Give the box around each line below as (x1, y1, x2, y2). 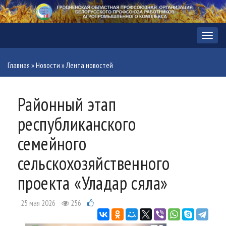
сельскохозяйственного (18, 151, 170, 176)
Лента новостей (66, 61, 113, 71)
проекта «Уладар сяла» (18, 171, 168, 195)
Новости (36, 61, 60, 71)
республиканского (18, 112, 136, 136)
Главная (8, 61, 30, 71)
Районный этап (18, 92, 117, 117)
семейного (18, 132, 87, 156)
